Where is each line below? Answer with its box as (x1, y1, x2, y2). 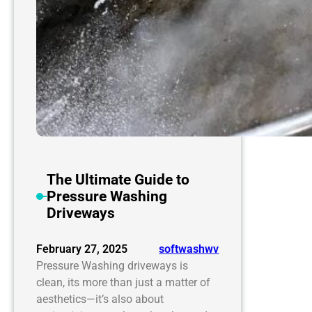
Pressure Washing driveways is (36, 259, 188, 273)
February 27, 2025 (36, 242, 127, 256)
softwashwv (159, 242, 219, 256)
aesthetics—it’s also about (36, 292, 164, 306)
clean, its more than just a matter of (36, 276, 210, 290)
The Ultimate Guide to (47, 171, 190, 189)
